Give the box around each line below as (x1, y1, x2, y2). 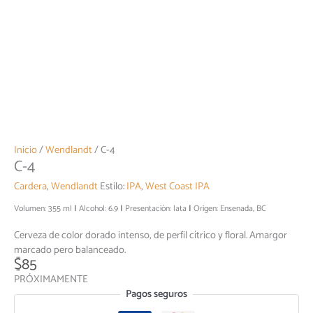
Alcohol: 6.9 (79, 201, 118, 215)
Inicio (14, 142, 37, 159)
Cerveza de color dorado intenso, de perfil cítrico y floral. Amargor (14, 226, 287, 244)
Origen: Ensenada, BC (194, 201, 266, 215)
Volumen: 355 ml (14, 201, 72, 215)
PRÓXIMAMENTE (14, 270, 88, 288)
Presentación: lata (125, 201, 187, 215)
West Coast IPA (145, 177, 210, 195)
